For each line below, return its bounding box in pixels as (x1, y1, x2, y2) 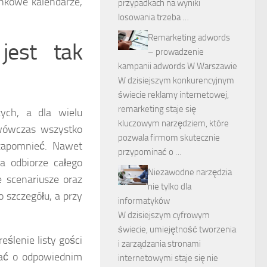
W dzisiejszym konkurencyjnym (118, 74, 234, 86)
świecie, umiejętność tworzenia (118, 223, 236, 235)
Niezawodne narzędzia (148, 166, 232, 178)
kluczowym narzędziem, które (118, 117, 229, 129)
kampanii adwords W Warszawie (118, 60, 237, 72)
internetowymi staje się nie (118, 252, 218, 263)
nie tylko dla (148, 181, 191, 192)
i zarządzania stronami (118, 238, 201, 249)
